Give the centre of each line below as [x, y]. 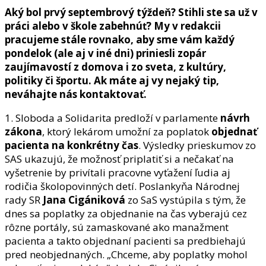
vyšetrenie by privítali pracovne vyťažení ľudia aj [118, 172]
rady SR [23, 199]
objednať [234, 131]
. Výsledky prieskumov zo [197, 145]
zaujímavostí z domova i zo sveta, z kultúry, [115, 66]
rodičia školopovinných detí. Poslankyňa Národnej [122, 186]
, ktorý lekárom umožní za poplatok [127, 131]
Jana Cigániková [83, 199]
